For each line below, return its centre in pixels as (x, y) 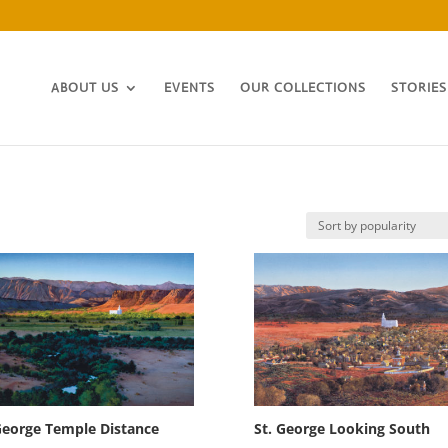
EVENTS (189, 87)
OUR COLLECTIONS (303, 87)
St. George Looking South (341, 428)
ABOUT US (85, 87)
